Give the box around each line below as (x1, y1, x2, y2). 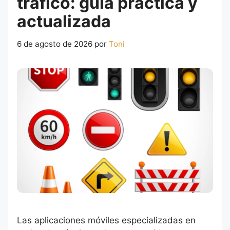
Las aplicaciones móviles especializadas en (17, 215, 196, 226)
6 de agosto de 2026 (17, 39, 92, 49)
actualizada (17, 11, 111, 32)
